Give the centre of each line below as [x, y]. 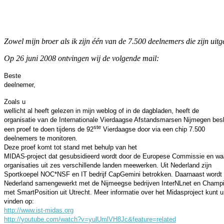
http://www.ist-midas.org [39, 210]
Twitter [93, 7]
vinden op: [19, 201]
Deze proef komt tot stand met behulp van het [70, 147]
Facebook [37, 7]
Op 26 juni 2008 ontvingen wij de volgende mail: [81, 58]
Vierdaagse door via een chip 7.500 [153, 129]
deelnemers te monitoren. [41, 138]
